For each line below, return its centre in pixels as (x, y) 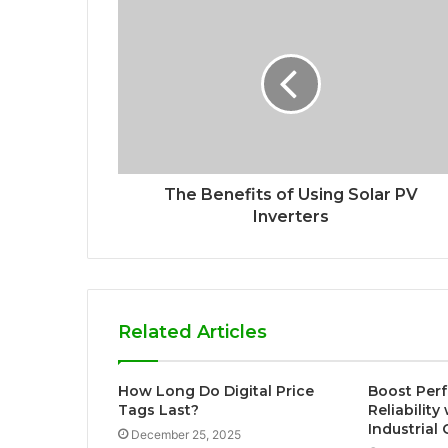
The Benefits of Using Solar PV (290, 195)
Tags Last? (158, 410)
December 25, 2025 (186, 435)
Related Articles (192, 332)
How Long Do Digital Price (216, 391)
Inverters (290, 217)
